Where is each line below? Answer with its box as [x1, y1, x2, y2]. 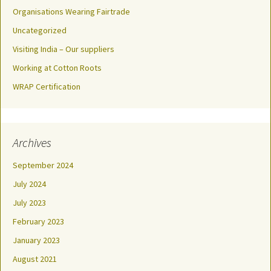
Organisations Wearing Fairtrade [13, 6, 130, 18]
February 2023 [13, 216, 64, 227]
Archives [13, 135, 51, 151]
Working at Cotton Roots [13, 62, 102, 74]
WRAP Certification [13, 81, 80, 93]
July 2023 [13, 197, 46, 209]
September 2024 [13, 160, 73, 171]
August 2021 [13, 253, 57, 265]
